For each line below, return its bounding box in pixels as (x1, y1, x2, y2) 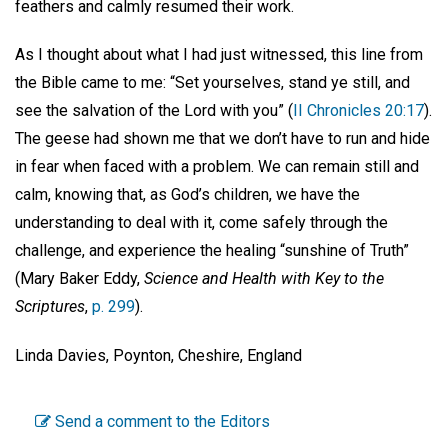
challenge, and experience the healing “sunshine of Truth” (15, 241, 409, 261)
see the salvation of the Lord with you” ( (15, 101, 293, 121)
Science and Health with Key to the (144, 269, 384, 289)
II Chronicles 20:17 (293, 101, 424, 121)
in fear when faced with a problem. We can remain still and (15, 157, 419, 177)
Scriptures (15, 297, 85, 317)
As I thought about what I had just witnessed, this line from (15, 45, 423, 65)
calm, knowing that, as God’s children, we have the (15, 185, 360, 205)
